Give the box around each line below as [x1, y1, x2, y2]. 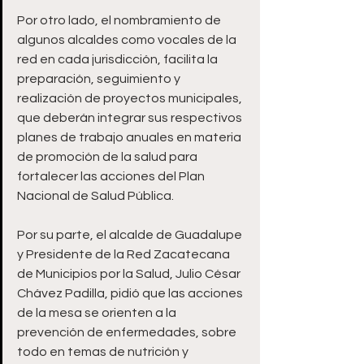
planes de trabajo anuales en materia [17, 131, 244, 144]
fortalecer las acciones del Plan [17, 170, 207, 183]
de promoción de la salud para [17, 150, 200, 163]
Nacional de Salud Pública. [17, 189, 174, 202]
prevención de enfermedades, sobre [17, 326, 239, 339]
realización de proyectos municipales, [17, 92, 245, 105]
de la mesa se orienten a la [17, 306, 179, 319]
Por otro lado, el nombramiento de [17, 14, 223, 27]
